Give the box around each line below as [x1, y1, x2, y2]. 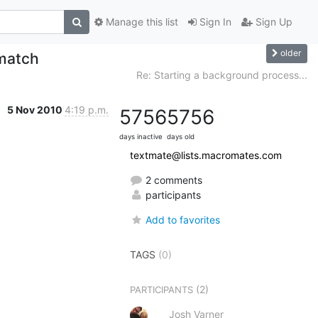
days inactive [119, 132, 163, 141]
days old [167, 132, 194, 141]
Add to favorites [146, 213, 221, 226]
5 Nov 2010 [7, 103, 65, 116]
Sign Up [253, 16, 292, 28]
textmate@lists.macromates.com [130, 148, 282, 161]
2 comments [143, 173, 202, 186]
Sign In [197, 16, 231, 28]
